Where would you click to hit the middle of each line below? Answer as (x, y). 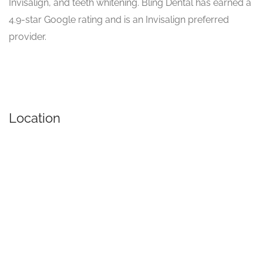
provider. (28, 37)
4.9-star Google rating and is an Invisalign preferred (119, 20)
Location (35, 118)
